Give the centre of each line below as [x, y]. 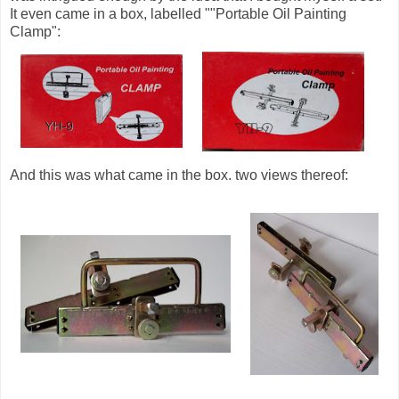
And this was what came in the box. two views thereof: [179, 175]
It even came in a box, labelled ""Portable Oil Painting [178, 13]
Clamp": [35, 31]
